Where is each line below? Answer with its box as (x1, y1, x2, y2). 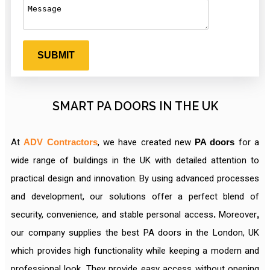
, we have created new (97, 137, 195, 148)
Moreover (215, 209, 257, 220)
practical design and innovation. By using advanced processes (11, 173, 259, 184)
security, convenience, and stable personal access (11, 209, 213, 220)
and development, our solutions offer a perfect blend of (11, 191, 259, 202)
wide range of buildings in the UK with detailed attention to (11, 155, 259, 166)
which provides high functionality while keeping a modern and (11, 245, 259, 256)
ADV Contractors (24, 137, 98, 147)
